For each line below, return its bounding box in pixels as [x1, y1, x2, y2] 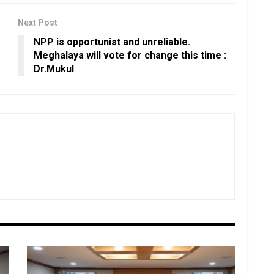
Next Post [18, 18, 57, 28]
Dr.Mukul [34, 63, 74, 75]
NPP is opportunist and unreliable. [34, 36, 190, 48]
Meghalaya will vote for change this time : [34, 50, 226, 62]
